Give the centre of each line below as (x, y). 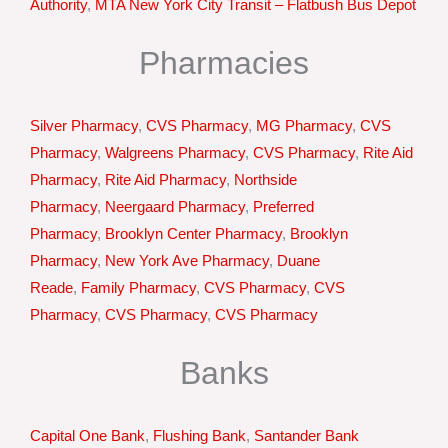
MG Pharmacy (304, 125)
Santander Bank (306, 435)
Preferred (283, 206)
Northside (265, 179)
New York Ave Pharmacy (187, 260)
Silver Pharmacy (84, 125)
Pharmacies (224, 62)
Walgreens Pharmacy (175, 152)
